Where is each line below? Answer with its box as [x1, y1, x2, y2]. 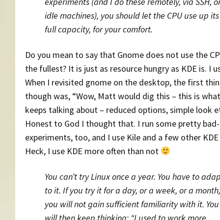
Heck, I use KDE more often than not [25, 145, 161, 157]
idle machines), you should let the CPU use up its [45, 9, 219, 21]
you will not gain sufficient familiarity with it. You [45, 198, 219, 210]
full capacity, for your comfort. [45, 23, 153, 35]
